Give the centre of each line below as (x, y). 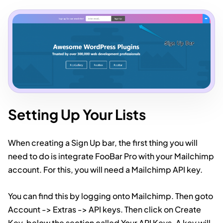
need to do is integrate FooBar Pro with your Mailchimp (111, 156)
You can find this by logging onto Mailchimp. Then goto (111, 196)
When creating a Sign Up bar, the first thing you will (103, 142)
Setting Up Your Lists (77, 114)
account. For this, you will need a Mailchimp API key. (105, 169)
